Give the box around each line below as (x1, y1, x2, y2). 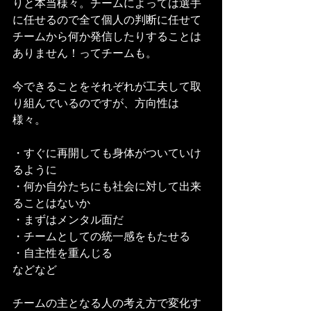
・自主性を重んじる (12, 247, 112, 261)
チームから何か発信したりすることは (12, 31, 201, 44)
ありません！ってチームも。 (12, 47, 157, 61)
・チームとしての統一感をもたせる (12, 230, 190, 244)
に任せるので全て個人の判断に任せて (12, 14, 201, 28)
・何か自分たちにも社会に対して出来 (12, 180, 201, 194)
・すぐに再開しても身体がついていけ (12, 147, 201, 161)
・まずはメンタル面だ (12, 214, 124, 228)
